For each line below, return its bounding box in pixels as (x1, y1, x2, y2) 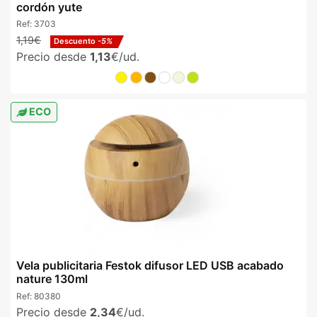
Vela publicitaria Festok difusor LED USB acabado (16, 258, 284, 273)
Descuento (54, 36, 98, 47)
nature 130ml (16, 272, 88, 287)
